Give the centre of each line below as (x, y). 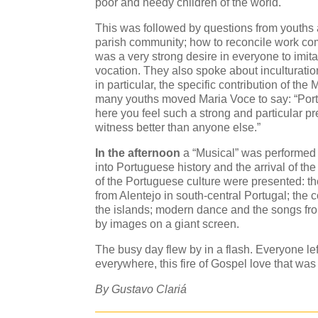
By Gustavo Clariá (141, 290)
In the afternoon (138, 153)
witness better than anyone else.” (178, 128)
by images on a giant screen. (168, 224)
